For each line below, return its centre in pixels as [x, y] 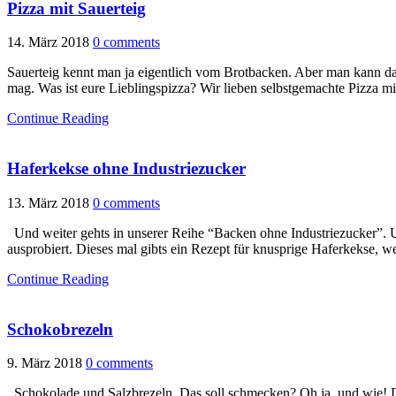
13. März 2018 [48, 202]
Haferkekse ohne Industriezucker [126, 169]
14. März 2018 [48, 42]
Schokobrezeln [60, 329]
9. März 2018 [45, 363]
